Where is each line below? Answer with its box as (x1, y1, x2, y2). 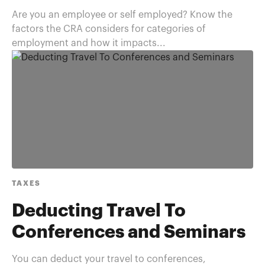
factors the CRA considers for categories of (12, 24, 206, 34)
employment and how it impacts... (12, 38, 166, 48)
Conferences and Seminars (12, 224, 245, 241)
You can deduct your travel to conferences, (12, 254, 206, 264)
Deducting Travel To (12, 202, 186, 220)
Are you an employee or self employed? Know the (12, 10, 232, 20)
